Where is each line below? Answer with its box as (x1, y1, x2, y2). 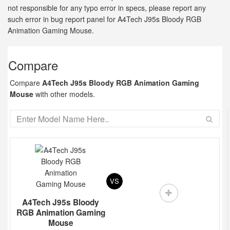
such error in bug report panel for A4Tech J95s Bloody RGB (8, 14, 201, 24)
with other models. (33, 89, 95, 99)
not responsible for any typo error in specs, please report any (8, 3, 206, 13)
